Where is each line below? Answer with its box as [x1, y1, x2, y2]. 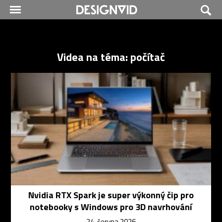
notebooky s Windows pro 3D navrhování [30, 200, 192, 214]
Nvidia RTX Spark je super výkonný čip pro [28, 188, 194, 202]
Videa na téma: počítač [57, 49, 165, 65]
